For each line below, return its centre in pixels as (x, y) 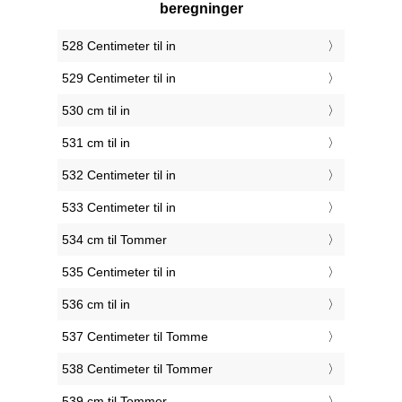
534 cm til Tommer (114, 240)
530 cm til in (96, 111)
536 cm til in (96, 305)
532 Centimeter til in (119, 175)
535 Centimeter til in (119, 272)
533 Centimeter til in (119, 208)
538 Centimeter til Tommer (137, 369)
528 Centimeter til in (119, 46)
